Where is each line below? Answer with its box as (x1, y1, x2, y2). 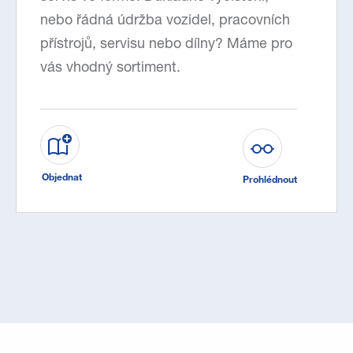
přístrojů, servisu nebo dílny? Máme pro (40, 38, 292, 53)
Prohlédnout (243, 173, 297, 186)
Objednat (42, 170, 82, 184)
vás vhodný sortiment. (40, 61, 180, 76)
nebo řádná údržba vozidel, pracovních (40, 14, 290, 29)
